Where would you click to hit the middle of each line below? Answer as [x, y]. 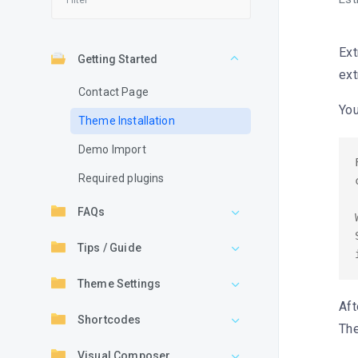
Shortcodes [109, 320]
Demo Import [112, 149]
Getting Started [118, 59]
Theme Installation [127, 121]
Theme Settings [119, 284]
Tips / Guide [109, 248]
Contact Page [113, 92]
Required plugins [121, 178]
